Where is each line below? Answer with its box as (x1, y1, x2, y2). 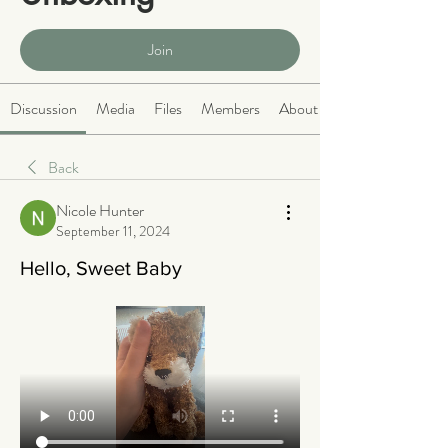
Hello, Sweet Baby (20, 257, 182, 280)
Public (20, 12, 49, 31)
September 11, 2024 (56, 221, 170, 242)
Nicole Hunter (56, 199, 144, 223)
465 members (60, 12, 128, 31)
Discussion (9, 97, 77, 121)
